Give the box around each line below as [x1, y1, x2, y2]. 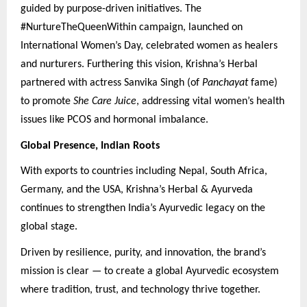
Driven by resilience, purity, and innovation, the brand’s [21, 247, 266, 259]
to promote [21, 96, 73, 108]
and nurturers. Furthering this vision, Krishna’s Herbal [21, 59, 258, 71]
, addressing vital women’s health [136, 96, 284, 108]
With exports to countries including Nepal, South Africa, [21, 166, 267, 177]
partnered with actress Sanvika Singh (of [21, 77, 202, 89]
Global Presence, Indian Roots [21, 140, 160, 151]
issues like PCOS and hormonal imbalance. [21, 114, 208, 126]
